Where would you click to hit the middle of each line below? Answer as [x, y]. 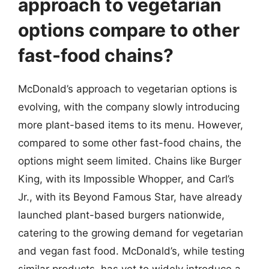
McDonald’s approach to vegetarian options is [128, 89]
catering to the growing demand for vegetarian [131, 233]
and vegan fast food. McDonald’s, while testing [131, 251]
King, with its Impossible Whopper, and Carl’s [126, 179]
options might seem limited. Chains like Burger [130, 161]
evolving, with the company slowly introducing [129, 107]
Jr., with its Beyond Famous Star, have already [130, 197]
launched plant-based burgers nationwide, [121, 215]
